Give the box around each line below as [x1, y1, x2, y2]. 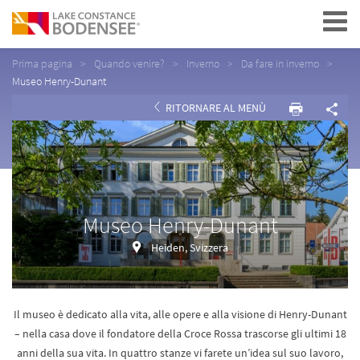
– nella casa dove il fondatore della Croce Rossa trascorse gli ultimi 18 [14, 326, 346, 341]
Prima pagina [12, 56, 72, 71]
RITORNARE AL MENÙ [163, 100, 266, 115]
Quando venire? [94, 56, 165, 71]
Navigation [235, 6, 336, 35]
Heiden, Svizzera [150, 239, 228, 255]
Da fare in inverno [241, 56, 319, 71]
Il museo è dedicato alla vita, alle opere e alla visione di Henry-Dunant [13, 307, 347, 321]
